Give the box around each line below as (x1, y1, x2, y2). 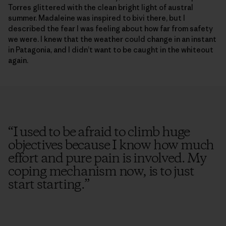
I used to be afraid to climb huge (13, 123, 190, 142)
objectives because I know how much (8, 136, 214, 155)
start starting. (8, 176, 85, 194)
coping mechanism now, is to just (8, 162, 194, 181)
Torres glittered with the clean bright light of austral (8, 2, 193, 12)
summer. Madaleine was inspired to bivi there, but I (8, 13, 185, 23)
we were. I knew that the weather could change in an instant (8, 34, 216, 44)
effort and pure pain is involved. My (8, 149, 206, 168)
